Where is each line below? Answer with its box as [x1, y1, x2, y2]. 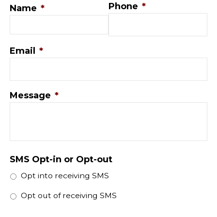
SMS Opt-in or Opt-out [10, 154, 112, 165]
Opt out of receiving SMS [21, 190, 117, 200]
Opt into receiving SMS [21, 170, 109, 180]
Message [10, 90, 51, 101]
